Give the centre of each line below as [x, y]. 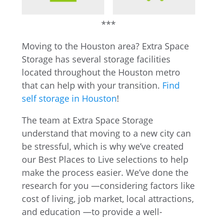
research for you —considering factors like [108, 185]
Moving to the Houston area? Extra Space [105, 46]
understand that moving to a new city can [106, 133]
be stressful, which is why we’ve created [102, 146]
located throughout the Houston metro [101, 72]
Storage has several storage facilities [96, 59]
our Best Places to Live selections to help [105, 159]
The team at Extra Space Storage [87, 120]
